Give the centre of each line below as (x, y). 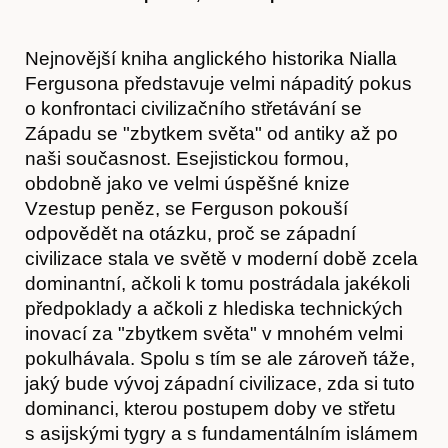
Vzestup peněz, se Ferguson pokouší (186, 208)
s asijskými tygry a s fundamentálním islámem (221, 433)
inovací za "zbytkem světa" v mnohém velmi (214, 333)
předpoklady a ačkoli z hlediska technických (214, 308)
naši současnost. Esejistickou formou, (187, 158)
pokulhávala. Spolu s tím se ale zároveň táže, (220, 358)
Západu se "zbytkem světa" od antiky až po (211, 133)
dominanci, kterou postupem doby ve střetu (210, 408)
